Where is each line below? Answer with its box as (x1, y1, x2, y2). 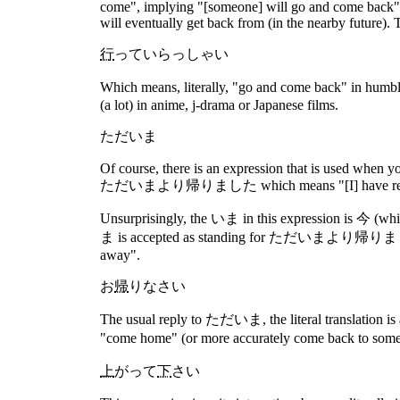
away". (100, 247, 140, 262)
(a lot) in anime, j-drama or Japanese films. (100, 97, 338, 112)
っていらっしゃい (114, 46, 229, 62)
